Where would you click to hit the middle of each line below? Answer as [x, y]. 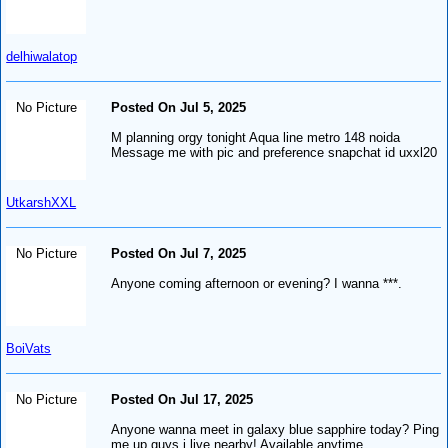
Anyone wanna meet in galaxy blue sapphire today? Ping [275, 429]
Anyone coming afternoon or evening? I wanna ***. [257, 283]
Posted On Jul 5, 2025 [179, 107]
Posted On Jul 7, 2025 [179, 253]
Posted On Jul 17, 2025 [182, 399]
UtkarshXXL [41, 202]
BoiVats [29, 348]
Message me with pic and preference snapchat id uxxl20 [274, 152]
